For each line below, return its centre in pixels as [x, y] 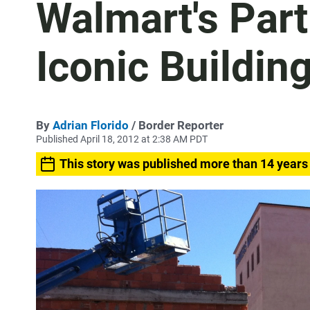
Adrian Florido [91, 125]
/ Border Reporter [176, 125]
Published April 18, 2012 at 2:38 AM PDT [122, 139]
